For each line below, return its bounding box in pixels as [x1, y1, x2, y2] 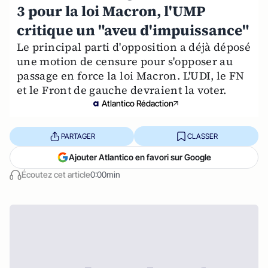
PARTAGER [60, 131, 95, 141]
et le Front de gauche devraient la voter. [17, 83, 227, 98]
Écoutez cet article [22, 169, 90, 179]
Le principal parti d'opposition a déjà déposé [17, 39, 251, 54]
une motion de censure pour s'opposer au [17, 54, 233, 69]
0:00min [90, 169, 120, 179]
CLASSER [187, 131, 218, 141]
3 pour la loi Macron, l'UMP [17, 1, 206, 21]
